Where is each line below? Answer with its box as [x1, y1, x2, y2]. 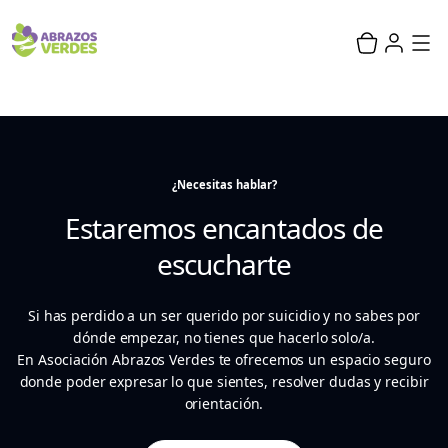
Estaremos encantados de [64, 209, 384, 247]
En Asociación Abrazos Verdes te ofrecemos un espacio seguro [17, 350, 431, 369]
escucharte [156, 245, 292, 283]
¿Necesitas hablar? [171, 177, 277, 192]
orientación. [184, 394, 264, 413]
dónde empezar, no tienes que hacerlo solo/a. [73, 328, 375, 347]
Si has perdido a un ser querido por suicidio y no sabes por [27, 306, 421, 325]
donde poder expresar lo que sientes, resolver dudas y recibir [19, 372, 429, 391]
